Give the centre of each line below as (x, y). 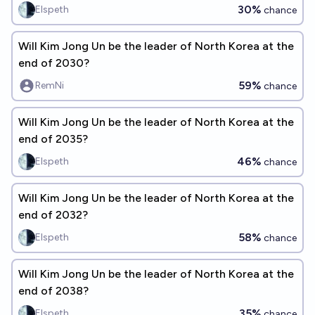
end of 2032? (53, 215)
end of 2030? (54, 63)
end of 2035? (53, 139)
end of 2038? (53, 291)
